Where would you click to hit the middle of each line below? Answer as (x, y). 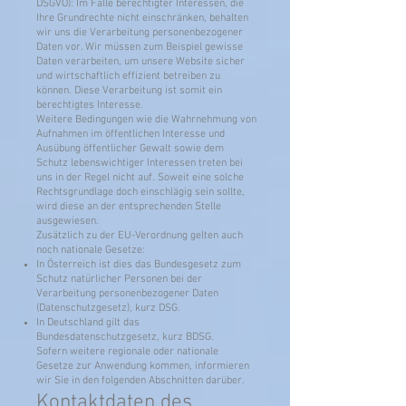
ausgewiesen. (68, 221)
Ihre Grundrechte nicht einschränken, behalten (142, 18)
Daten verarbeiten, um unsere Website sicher (140, 62)
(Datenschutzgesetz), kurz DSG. (108, 308)
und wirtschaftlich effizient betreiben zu (128, 76)
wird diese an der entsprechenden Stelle (129, 207)
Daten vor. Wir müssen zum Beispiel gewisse (140, 47)
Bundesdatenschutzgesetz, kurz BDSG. (125, 337)
